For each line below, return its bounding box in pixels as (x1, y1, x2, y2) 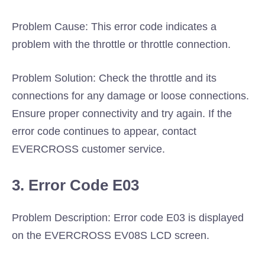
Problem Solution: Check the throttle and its (12, 72, 216, 84)
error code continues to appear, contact (12, 125, 196, 137)
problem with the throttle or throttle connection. (12, 38, 231, 50)
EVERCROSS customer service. (12, 143, 165, 155)
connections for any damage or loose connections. (12, 90, 249, 102)
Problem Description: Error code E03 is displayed (12, 212, 244, 224)
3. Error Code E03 (12, 176, 139, 194)
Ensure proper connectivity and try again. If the (12, 108, 232, 119)
